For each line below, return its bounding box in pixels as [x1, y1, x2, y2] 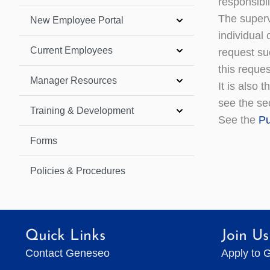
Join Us [221, 228, 269, 243]
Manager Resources [30, 75, 117, 86]
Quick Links [25, 228, 105, 243]
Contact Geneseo [25, 247, 110, 259]
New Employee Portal [30, 14, 124, 25]
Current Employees [30, 45, 113, 55]
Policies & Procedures [30, 165, 125, 176]
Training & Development [30, 105, 134, 116]
